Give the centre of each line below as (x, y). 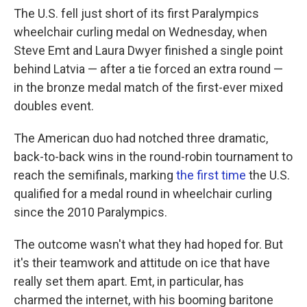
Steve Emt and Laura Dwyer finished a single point (148, 50)
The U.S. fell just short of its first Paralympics (136, 13)
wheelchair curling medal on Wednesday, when (140, 32)
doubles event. (54, 106)
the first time (211, 175)
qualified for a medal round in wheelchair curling (143, 194)
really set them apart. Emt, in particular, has (129, 281)
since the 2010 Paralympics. (90, 212)
